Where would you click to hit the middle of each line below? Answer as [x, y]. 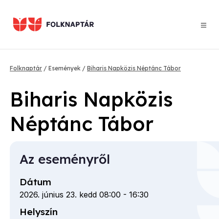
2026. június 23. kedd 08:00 [70, 194]
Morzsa [41, 75]
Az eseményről [65, 159]
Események [65, 68]
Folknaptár [26, 68]
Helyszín [39, 211]
